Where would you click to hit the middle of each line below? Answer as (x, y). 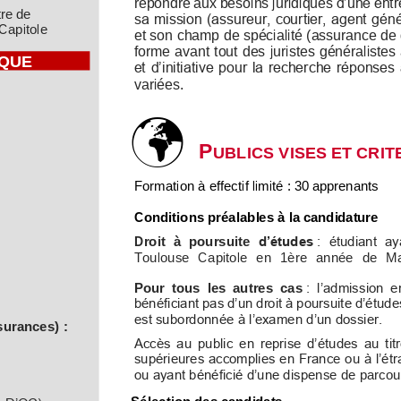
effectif (229, 185)
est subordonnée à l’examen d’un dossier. (260, 319)
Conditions (169, 217)
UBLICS (243, 151)
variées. (161, 83)
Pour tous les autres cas (218, 287)
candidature (341, 217)
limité (268, 185)
